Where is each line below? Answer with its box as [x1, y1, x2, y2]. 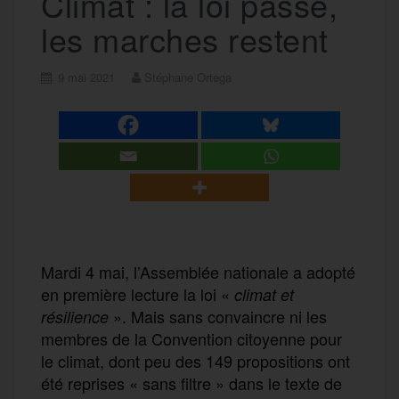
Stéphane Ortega [144, 68, 232, 85]
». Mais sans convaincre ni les [109, 304, 327, 328]
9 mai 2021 [58, 68, 115, 85]
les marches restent [41, 15, 329, 61]
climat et [234, 282, 294, 305]
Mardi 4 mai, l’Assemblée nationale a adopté [41, 259, 355, 283]
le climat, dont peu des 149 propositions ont [41, 348, 350, 372]
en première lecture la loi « [41, 281, 234, 305]
